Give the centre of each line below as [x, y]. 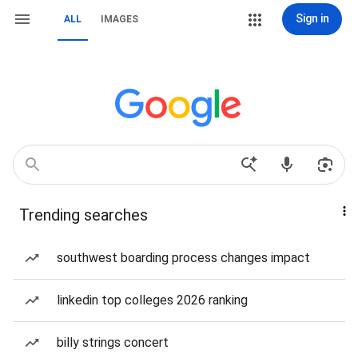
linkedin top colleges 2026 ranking [152, 300]
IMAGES [119, 19]
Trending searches [84, 215]
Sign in [312, 18]
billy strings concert [113, 342]
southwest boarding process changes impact [183, 258]
